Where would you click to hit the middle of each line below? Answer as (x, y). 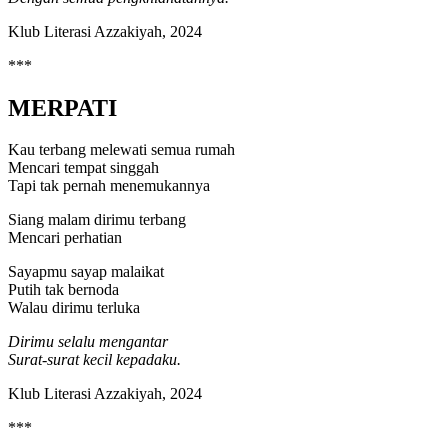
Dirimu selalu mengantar (88, 342)
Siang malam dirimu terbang (97, 220)
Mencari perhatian (65, 238)
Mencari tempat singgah (83, 168)
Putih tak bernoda (63, 290)
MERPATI (62, 107)
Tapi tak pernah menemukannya (109, 186)
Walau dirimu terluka (74, 308)
